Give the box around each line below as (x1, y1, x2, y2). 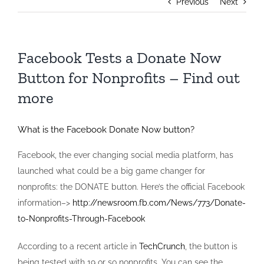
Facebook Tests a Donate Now (18, 48, 220, 67)
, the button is (185, 241, 237, 251)
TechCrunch (139, 241, 185, 251)
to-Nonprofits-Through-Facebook (18, 213, 145, 223)
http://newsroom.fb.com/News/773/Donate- (72, 197, 246, 207)
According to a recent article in (18, 241, 139, 251)
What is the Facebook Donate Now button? (18, 124, 194, 135)
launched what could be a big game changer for (18, 166, 205, 176)
